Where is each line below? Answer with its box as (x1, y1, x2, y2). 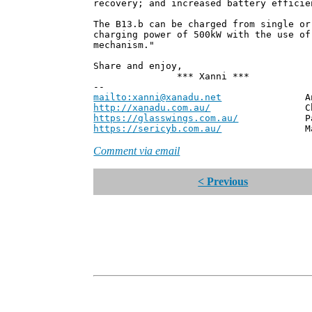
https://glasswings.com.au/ (93, 113, 239, 124)
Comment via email (93, 145, 180, 157)
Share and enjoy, (93, 61, 183, 72)
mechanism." (93, 40, 155, 51)
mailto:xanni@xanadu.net (93, 92, 222, 103)
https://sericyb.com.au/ (93, 123, 222, 134)
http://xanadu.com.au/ (93, 102, 211, 114)
